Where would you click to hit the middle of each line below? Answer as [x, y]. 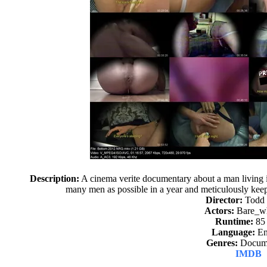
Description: [55, 178]
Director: [224, 200]
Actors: [220, 211]
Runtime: [235, 221]
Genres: [222, 243]
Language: [233, 232]
